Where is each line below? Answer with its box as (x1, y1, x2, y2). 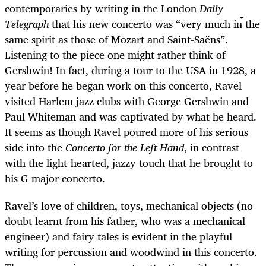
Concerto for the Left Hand (65, 138, 184, 156)
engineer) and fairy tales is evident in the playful (5, 227, 232, 245)
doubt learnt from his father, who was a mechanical (5, 211, 245, 230)
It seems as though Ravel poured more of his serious (5, 122, 248, 141)
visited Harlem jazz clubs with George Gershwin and (5, 91, 249, 110)
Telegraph (5, 14, 49, 33)
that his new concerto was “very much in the (49, 14, 260, 33)
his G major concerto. (5, 169, 105, 187)
